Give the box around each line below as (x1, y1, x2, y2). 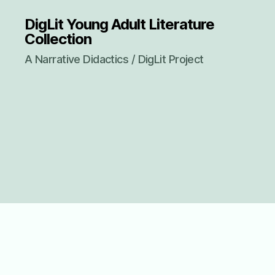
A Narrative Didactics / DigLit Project (25, 53, 204, 66)
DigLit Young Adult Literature (25, 15, 215, 33)
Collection (25, 30, 92, 48)
